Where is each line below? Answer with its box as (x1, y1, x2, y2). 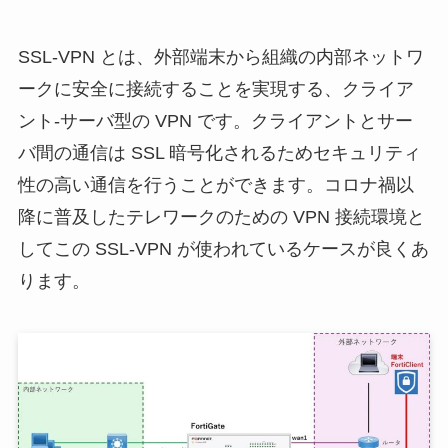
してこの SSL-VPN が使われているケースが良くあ (17, 239, 429, 260)
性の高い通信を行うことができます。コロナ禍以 (17, 175, 414, 196)
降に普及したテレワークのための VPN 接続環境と (17, 207, 425, 228)
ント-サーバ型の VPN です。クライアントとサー (17, 111, 413, 132)
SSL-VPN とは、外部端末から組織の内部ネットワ (17, 47, 424, 68)
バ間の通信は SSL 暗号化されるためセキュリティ (17, 143, 421, 164)
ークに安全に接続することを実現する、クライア (17, 79, 414, 100)
